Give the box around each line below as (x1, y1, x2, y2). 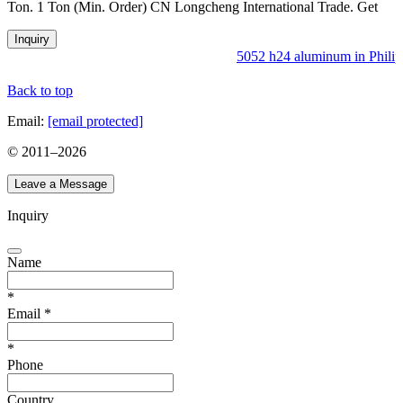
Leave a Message (14, 176, 107, 191)
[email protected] (48, 112, 143, 129)
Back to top (7, 82, 73, 98)
